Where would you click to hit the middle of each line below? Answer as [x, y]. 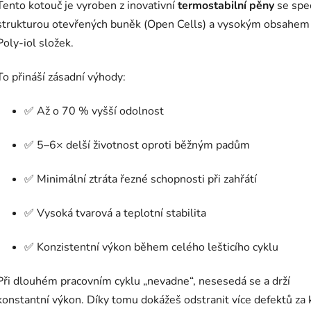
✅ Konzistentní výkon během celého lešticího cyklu [151, 247]
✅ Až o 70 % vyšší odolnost [94, 111]
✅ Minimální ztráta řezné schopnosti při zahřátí [141, 179]
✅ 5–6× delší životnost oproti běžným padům [137, 145]
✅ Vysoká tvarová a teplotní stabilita [115, 213]
